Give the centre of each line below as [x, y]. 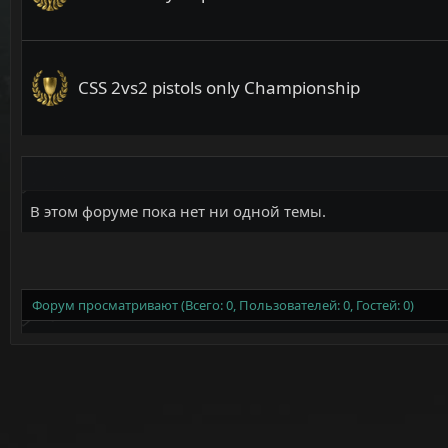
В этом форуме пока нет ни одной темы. [178, 210]
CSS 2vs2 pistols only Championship [219, 87]
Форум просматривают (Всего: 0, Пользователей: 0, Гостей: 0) [223, 304]
